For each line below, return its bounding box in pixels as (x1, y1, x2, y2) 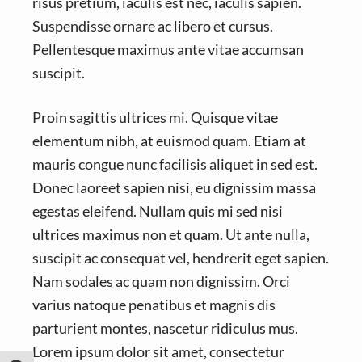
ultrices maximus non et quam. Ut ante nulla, (32, 225, 309, 244)
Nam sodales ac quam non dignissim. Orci (32, 272, 290, 291)
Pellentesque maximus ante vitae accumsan (32, 40, 304, 59)
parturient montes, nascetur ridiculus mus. (32, 319, 298, 338)
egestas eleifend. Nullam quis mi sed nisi (32, 202, 283, 221)
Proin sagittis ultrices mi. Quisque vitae (32, 108, 278, 127)
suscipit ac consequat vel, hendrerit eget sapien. (32, 249, 329, 267)
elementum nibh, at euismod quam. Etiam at (32, 132, 306, 150)
